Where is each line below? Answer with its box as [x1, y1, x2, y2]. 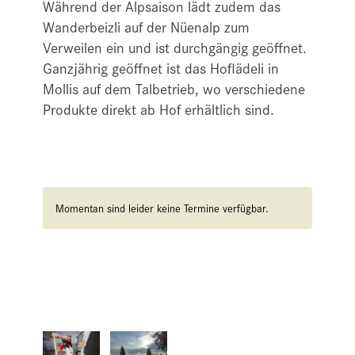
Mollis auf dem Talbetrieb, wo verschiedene [43, 77, 305, 100]
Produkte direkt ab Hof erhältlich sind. [43, 97, 274, 120]
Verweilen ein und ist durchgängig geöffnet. [43, 36, 307, 59]
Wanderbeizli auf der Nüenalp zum [43, 15, 250, 38]
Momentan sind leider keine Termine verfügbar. [55, 200, 269, 216]
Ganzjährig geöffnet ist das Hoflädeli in [43, 56, 279, 79]
